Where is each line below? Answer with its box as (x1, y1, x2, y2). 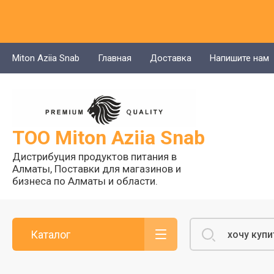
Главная (98, 53, 131, 64)
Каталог (31, 228, 70, 241)
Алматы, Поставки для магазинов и (12, 163, 181, 176)
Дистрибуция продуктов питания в (12, 150, 177, 163)
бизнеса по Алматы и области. (12, 175, 158, 188)
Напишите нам (210, 53, 269, 64)
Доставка (150, 53, 191, 64)
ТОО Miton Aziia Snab (12, 126, 205, 150)
